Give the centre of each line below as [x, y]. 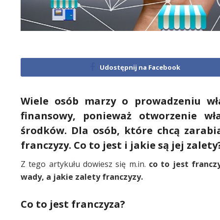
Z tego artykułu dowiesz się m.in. [85, 164]
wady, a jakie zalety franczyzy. [82, 177]
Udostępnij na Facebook [140, 67]
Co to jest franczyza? [73, 204]
